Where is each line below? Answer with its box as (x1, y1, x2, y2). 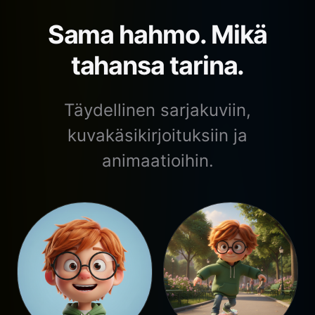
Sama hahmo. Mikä (47, 19, 268, 51)
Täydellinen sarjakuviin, (64, 100, 251, 121)
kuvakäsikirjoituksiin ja (67, 125, 247, 146)
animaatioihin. (101, 150, 214, 172)
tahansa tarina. (70, 50, 245, 82)
